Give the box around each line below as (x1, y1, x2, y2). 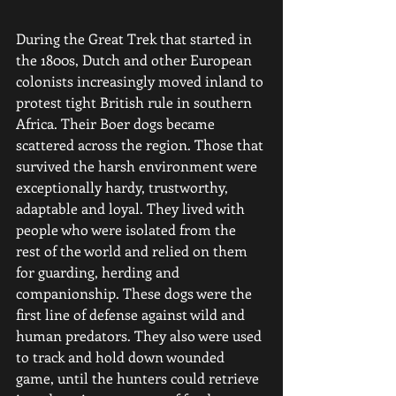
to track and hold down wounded (16, 347, 228, 366)
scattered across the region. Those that (16, 135, 267, 154)
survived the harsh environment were (16, 156, 261, 175)
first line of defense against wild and (16, 305, 248, 324)
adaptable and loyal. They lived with (16, 199, 248, 217)
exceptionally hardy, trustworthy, (16, 178, 232, 196)
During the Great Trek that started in (16, 29, 255, 48)
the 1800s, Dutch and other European (16, 50, 255, 69)
